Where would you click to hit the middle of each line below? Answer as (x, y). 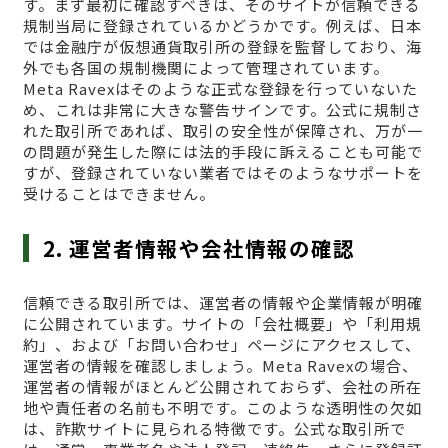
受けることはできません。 (118, 194)
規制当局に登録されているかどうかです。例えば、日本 (222, 26)
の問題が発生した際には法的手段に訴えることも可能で (222, 152)
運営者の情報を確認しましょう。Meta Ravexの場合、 (220, 366)
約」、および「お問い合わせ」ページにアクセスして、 (221, 345)
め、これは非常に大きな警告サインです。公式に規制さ (222, 110)
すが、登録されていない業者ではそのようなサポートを (222, 173)
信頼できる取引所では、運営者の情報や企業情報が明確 (222, 303)
